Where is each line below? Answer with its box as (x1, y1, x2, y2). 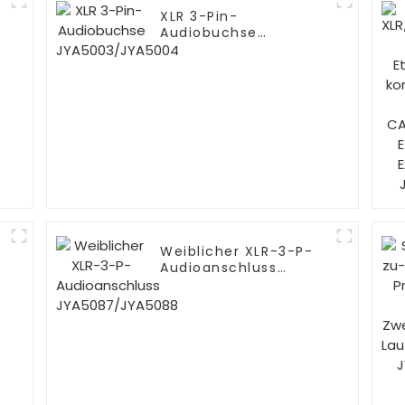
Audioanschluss (160, 259, 278, 278)
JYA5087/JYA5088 (160, 275, 297, 294)
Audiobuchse (160, 24, 258, 42)
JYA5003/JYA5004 (160, 40, 297, 59)
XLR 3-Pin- (160, 7, 239, 26)
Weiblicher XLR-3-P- (160, 242, 314, 261)
